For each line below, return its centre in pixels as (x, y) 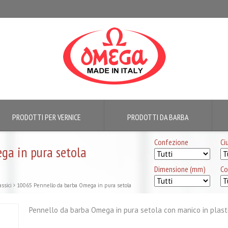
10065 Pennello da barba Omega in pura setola (74, 185)
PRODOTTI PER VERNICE (47, 117)
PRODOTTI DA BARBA (158, 117)
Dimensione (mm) (180, 169)
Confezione (171, 142)
